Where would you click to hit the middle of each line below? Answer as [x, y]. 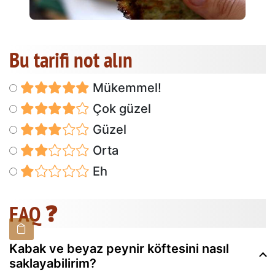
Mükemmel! [125, 87]
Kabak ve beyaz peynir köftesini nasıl [119, 248]
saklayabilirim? [53, 263]
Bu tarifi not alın [71, 59]
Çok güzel [120, 108]
